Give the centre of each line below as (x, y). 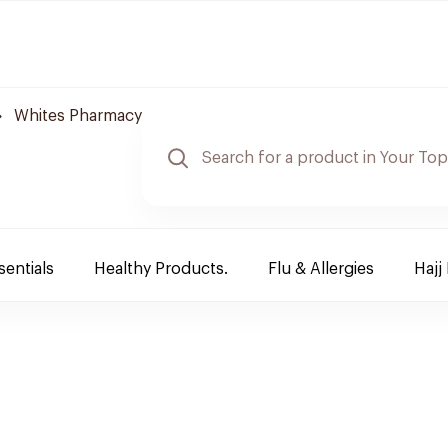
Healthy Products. (161, 269)
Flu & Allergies (321, 269)
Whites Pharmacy (78, 116)
